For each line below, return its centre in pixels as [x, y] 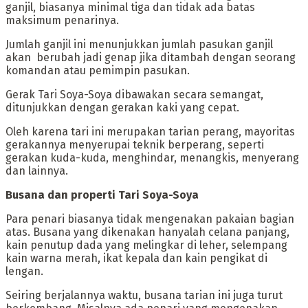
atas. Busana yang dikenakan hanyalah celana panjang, [147, 232]
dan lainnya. [37, 171]
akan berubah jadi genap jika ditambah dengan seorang [151, 58]
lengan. [24, 272]
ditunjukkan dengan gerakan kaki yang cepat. [122, 108]
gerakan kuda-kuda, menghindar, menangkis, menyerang [152, 158]
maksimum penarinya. [62, 21]
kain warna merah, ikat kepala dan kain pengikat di [136, 258]
